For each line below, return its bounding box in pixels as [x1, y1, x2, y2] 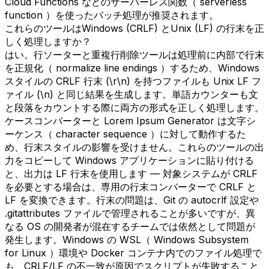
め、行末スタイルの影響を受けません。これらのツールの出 [5, 141, 264, 153]
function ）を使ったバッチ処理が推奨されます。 [5, 8, 219, 21]
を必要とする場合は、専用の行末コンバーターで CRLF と [5, 180, 256, 193]
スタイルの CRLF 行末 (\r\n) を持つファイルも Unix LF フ [5, 74, 261, 87]
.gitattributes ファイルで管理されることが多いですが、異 [5, 207, 255, 219]
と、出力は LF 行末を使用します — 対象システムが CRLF [5, 167, 258, 180]
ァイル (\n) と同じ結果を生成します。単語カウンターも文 [5, 88, 258, 100]
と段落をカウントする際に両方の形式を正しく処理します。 [5, 101, 264, 113]
